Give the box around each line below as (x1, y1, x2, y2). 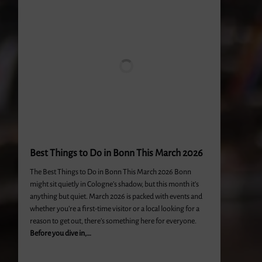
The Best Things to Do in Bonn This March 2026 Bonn (29, 168, 191, 176)
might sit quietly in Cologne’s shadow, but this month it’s (29, 180, 199, 188)
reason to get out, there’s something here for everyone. (29, 217, 196, 225)
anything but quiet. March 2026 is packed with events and (29, 192, 202, 201)
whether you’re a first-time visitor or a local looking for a (29, 205, 199, 213)
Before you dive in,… (29, 229, 91, 237)
